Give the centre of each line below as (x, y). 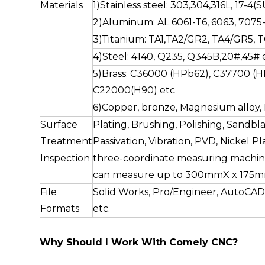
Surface (59, 124)
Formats (60, 208)
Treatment (67, 141)
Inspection (65, 158)
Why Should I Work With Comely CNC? (139, 242)
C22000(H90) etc (134, 90)
